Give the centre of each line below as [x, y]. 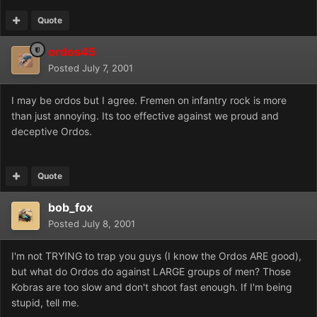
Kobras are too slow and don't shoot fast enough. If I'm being [152, 287]
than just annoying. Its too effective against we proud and [145, 116]
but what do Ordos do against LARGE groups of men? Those [151, 272]
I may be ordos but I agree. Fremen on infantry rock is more [149, 100]
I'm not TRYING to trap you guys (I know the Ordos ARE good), [156, 256]
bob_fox [70, 208]
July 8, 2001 [109, 224]
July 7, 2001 [108, 68]
